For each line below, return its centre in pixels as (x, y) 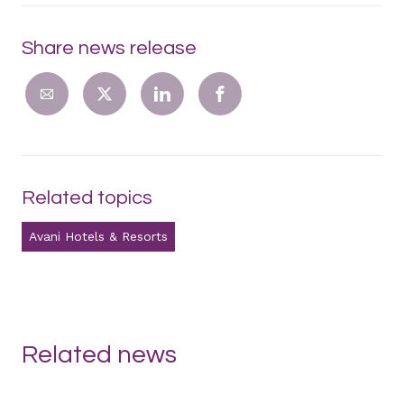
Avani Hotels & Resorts (98, 237)
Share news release (109, 49)
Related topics (87, 198)
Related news (99, 355)
